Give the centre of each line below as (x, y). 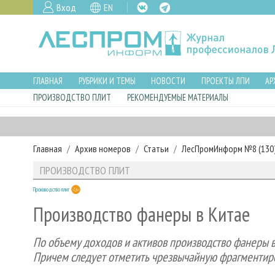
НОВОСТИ (168, 80)
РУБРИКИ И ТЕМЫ (107, 80)
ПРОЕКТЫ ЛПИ (225, 80)
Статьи (156, 148)
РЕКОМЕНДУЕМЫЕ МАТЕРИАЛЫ (177, 98)
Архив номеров (103, 148)
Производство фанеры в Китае (141, 215)
